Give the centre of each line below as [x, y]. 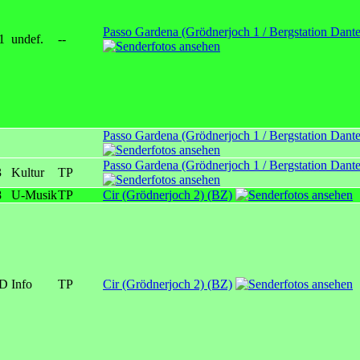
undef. [27, 39]
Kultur [28, 173]
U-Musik [34, 195]
